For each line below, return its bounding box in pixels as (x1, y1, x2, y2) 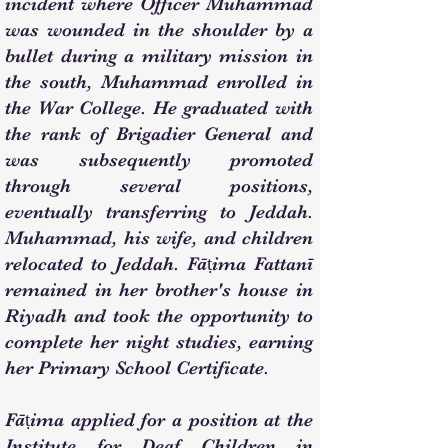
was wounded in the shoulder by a (5, 19, 313, 41)
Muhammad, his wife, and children (5, 227, 313, 249)
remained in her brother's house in (5, 279, 313, 301)
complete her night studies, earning (5, 331, 313, 353)
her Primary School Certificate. (5, 357, 269, 379)
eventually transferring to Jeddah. (5, 201, 313, 223)
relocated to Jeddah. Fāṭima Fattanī (5, 253, 313, 275)
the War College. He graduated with (5, 97, 313, 119)
